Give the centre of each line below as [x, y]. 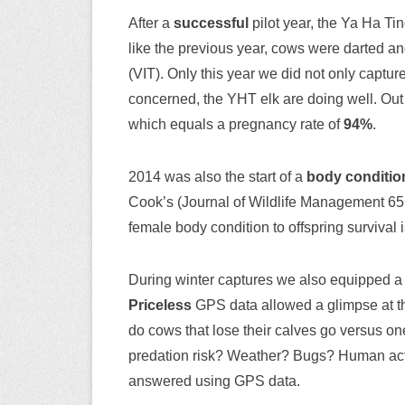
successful [211, 23]
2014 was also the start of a [216, 176]
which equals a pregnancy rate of [236, 124]
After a [151, 23]
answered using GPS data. [214, 381]
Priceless [160, 305]
